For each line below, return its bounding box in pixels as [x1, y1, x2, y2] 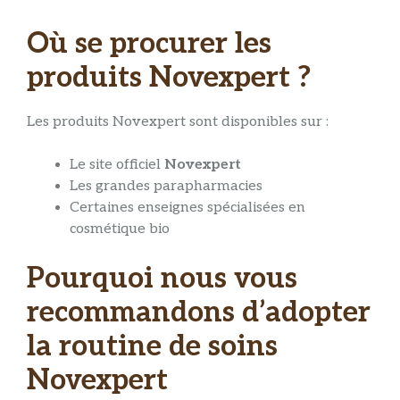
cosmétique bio [70, 221, 170, 238]
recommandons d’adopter [27, 296, 371, 330]
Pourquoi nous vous [27, 262, 297, 296]
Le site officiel [70, 156, 164, 174]
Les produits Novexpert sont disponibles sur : [27, 113, 329, 131]
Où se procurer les [27, 26, 271, 61]
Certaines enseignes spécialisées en [70, 199, 305, 217]
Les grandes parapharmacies [70, 178, 262, 196]
